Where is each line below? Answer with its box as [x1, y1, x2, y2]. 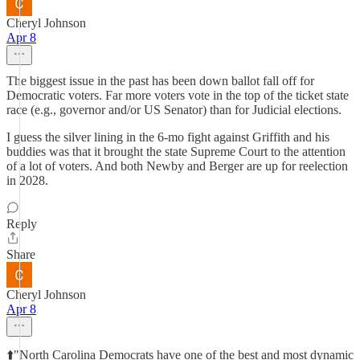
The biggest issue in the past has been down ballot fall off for [6, 74, 314, 88]
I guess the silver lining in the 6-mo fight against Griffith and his [6, 130, 329, 144]
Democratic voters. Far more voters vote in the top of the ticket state [6, 88, 349, 102]
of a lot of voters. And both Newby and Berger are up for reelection [6, 159, 348, 173]
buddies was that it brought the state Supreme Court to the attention [6, 145, 346, 158]
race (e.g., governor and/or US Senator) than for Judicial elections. [6, 103, 342, 117]
